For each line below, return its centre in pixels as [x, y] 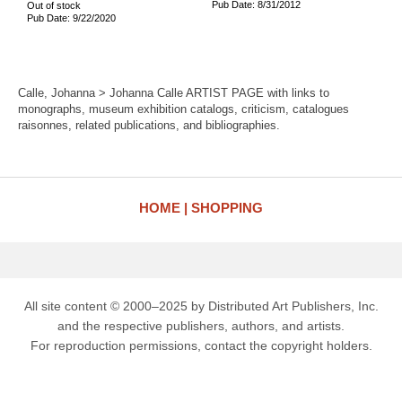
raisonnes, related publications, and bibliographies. [149, 125]
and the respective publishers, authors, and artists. [201, 326]
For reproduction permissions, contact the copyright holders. [201, 345]
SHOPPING [227, 208]
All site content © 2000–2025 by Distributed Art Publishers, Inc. [201, 306]
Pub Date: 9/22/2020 [71, 17]
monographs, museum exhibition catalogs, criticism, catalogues [184, 109]
